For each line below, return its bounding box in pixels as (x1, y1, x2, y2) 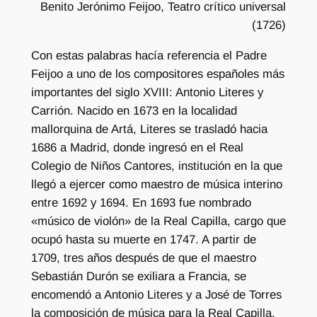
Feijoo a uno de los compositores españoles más (30, 67, 284, 81)
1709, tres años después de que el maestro (30, 250, 256, 265)
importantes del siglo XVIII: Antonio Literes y (30, 85, 263, 99)
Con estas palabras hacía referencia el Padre (30, 48, 267, 62)
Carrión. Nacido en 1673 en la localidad (30, 103, 237, 117)
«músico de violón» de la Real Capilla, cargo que (30, 214, 286, 228)
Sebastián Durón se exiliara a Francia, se (30, 269, 246, 283)
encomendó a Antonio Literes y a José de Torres (30, 287, 282, 301)
